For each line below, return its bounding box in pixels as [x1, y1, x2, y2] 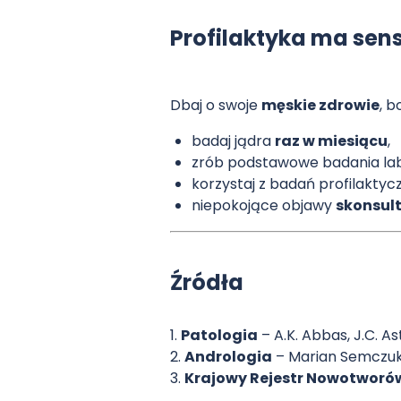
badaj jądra [192, 130, 276, 151]
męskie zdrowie [261, 94, 380, 115]
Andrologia [184, 346, 273, 367]
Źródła [170, 267, 244, 297]
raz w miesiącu [275, 130, 388, 151]
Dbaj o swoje [170, 94, 262, 115]
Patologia [181, 324, 259, 346]
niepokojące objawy [192, 194, 337, 216]
